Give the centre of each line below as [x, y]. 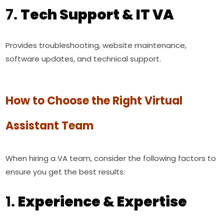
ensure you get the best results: [65, 172]
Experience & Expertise [103, 202]
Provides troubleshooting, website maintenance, [96, 45]
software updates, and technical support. [83, 59]
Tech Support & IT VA [97, 15]
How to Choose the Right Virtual [94, 101]
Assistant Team [50, 126]
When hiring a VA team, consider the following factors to [111, 158]
